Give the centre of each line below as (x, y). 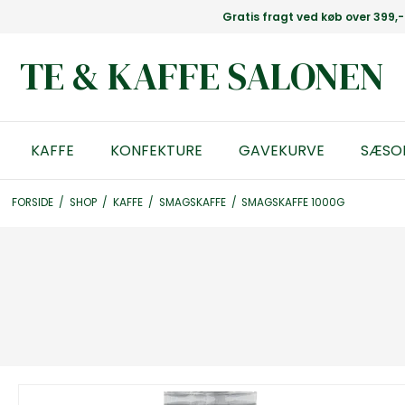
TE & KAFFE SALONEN (202, 76)
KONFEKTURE (156, 150)
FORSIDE (32, 202)
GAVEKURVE (281, 150)
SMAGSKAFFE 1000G (293, 202)
